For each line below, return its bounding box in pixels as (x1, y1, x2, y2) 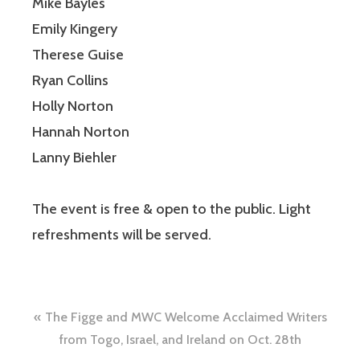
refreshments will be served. (32, 226, 211, 244)
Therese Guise (32, 46, 124, 64)
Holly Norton (32, 97, 113, 116)
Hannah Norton (32, 123, 129, 141)
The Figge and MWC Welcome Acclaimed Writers (44, 309, 327, 325)
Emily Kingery (32, 20, 117, 39)
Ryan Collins (32, 72, 108, 90)
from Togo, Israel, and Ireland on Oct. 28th (59, 332, 301, 348)
